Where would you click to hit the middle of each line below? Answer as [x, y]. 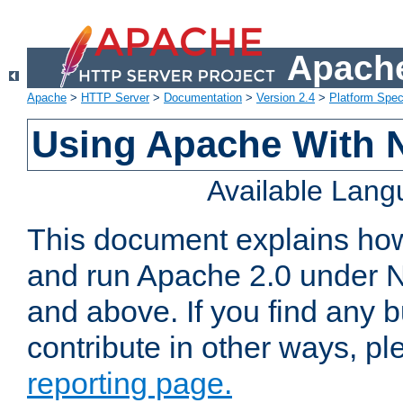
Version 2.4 [286, 98]
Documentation [203, 98]
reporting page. [130, 384]
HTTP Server [115, 98]
